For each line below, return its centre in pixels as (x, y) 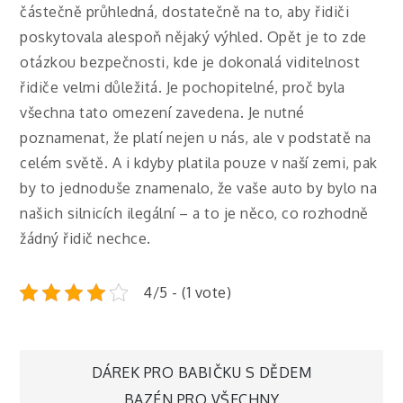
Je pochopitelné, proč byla (255, 88)
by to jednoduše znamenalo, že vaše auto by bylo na (199, 188)
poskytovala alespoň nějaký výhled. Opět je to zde (193, 37)
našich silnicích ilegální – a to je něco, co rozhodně (194, 214)
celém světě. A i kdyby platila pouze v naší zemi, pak (199, 163)
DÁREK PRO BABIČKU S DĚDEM (201, 373)
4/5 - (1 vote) (188, 293)
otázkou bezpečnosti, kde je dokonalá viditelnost (190, 63)
